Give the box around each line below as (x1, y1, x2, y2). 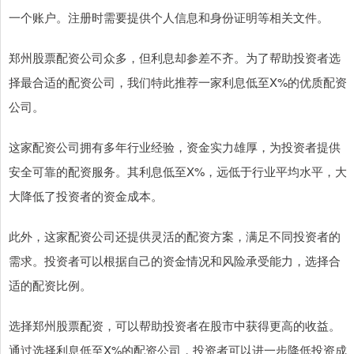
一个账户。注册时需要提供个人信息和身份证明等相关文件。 (9, 8, 329, 25)
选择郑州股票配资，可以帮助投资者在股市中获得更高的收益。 (9, 316, 341, 333)
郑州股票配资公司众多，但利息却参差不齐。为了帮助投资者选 (9, 48, 341, 66)
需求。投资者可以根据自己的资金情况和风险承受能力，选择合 (9, 251, 341, 269)
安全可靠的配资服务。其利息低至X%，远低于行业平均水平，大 (9, 162, 347, 179)
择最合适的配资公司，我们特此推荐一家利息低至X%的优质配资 (9, 73, 347, 90)
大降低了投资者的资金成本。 (9, 186, 163, 204)
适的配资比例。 (9, 276, 92, 293)
